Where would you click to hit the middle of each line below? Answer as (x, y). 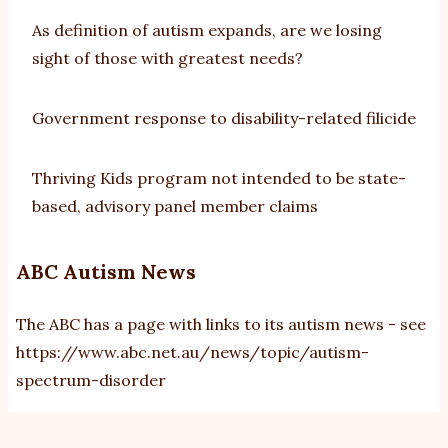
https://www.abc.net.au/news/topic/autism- (192, 351)
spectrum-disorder (91, 379)
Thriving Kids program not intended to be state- (219, 177)
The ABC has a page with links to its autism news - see (221, 323)
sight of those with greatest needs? (167, 57)
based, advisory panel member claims (175, 205)
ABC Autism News (106, 271)
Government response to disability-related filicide (224, 117)
